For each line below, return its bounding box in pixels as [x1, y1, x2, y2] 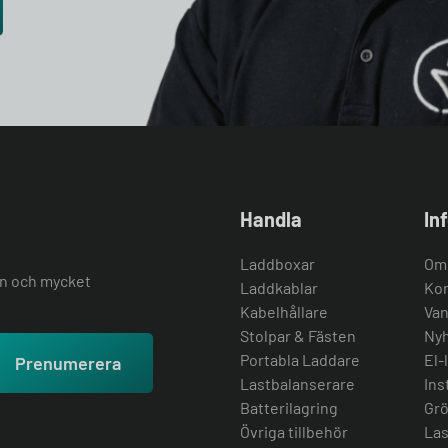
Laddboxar [240, 254, 315, 273]
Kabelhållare [240, 302, 328, 321]
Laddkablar [240, 278, 318, 297]
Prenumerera [15, 352, 121, 374]
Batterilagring [240, 398, 338, 417]
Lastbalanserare [240, 374, 355, 393]
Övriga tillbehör [240, 422, 348, 441]
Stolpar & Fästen [240, 326, 356, 345]
